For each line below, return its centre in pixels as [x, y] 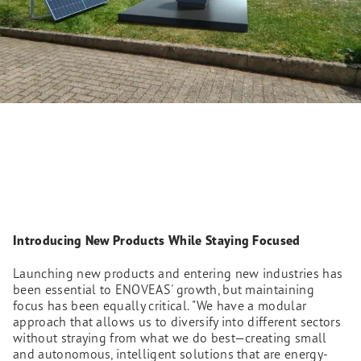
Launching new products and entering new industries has [178, 273]
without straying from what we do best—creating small [170, 337]
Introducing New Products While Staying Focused [157, 240]
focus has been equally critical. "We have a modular [160, 305]
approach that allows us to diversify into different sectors [177, 321]
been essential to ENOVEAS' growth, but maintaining [164, 289]
